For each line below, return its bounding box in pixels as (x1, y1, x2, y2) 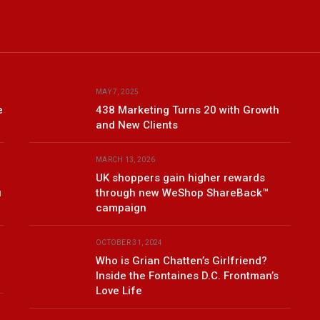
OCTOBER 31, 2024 (95, 239, 163, 247)
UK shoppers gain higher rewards (95, 171, 265, 185)
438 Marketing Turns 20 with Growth (95, 104, 279, 117)
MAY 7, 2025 (95, 88, 139, 96)
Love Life (95, 284, 142, 298)
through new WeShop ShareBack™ (95, 186, 269, 200)
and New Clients (95, 119, 178, 132)
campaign (95, 201, 146, 215)
